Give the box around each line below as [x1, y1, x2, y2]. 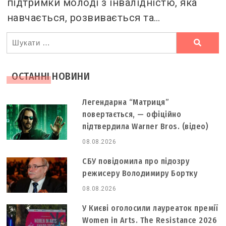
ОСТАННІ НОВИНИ [12, 70, 90, 82]
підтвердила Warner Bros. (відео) [82, 121, 209, 131]
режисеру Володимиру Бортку [82, 168, 198, 178]
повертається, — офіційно [82, 109, 182, 119]
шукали [6, 48, 44, 61]
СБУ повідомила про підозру [82, 156, 190, 166]
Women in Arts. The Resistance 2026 [82, 215, 217, 225]
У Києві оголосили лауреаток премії [82, 203, 218, 213]
